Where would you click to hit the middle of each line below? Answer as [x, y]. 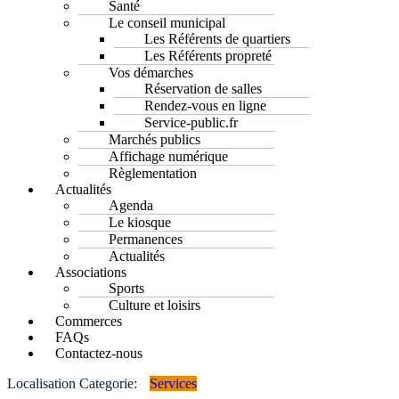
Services [173, 383]
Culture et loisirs [155, 305]
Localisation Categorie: [74, 383]
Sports [126, 288]
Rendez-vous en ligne [205, 105]
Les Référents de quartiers [217, 38]
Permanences [146, 239]
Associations [91, 272]
